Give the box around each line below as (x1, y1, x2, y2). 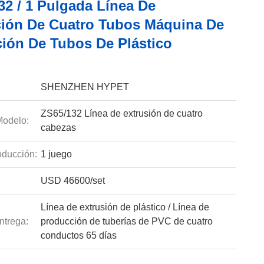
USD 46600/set (40, 176, 105, 186)
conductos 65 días (40, 230, 117, 240)
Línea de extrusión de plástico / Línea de (40, 202, 209, 212)
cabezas (40, 123, 76, 133)
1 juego (40, 149, 72, 159)
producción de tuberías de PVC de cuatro (40, 216, 213, 226)
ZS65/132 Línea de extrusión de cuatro (40, 108, 203, 118)
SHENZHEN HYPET (40, 82, 129, 92)
